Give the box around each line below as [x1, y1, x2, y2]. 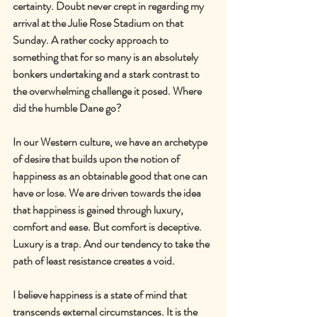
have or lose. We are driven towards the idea [13, 185, 203, 202]
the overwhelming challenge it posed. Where [13, 83, 204, 100]
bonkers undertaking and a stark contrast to [13, 66, 202, 83]
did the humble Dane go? [13, 100, 122, 117]
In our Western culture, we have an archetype [13, 134, 209, 151]
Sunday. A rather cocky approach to [13, 32, 171, 49]
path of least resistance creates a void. [13, 253, 175, 270]
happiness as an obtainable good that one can [13, 168, 209, 185]
